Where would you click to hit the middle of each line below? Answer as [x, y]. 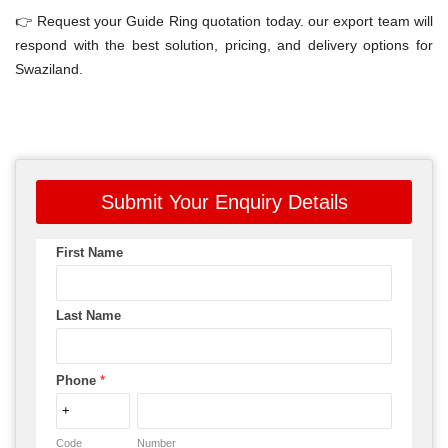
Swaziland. [49, 68]
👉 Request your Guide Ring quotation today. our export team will [224, 20]
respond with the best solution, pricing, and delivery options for [224, 44]
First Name [89, 252]
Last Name [88, 315]
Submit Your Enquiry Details [224, 201]
